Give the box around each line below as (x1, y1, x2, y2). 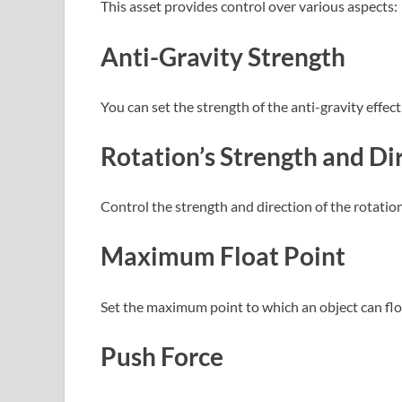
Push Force (100, 340, 223, 371)
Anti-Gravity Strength (100, 40, 345, 72)
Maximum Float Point (100, 240, 345, 272)
